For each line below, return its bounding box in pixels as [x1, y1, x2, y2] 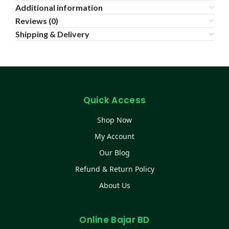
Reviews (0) [15, 16, 58, 26]
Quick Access [83, 94, 146, 107]
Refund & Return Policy [75, 164, 154, 174]
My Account [95, 131, 134, 142]
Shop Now [97, 115, 132, 125]
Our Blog [99, 148, 130, 158]
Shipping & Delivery [15, 29, 89, 39]
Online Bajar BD [79, 214, 150, 226]
